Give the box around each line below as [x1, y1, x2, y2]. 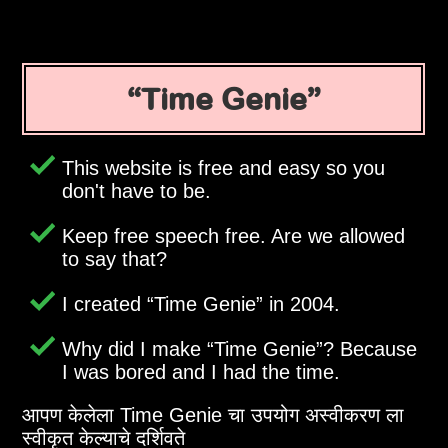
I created [62, 293, 148, 316]
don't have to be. [62, 180, 212, 203]
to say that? [62, 248, 168, 271]
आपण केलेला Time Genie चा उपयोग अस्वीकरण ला [22, 404, 405, 427]
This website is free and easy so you [62, 157, 386, 180]
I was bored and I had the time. [62, 361, 341, 384]
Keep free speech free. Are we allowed [62, 225, 406, 248]
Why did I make [62, 338, 208, 361]
